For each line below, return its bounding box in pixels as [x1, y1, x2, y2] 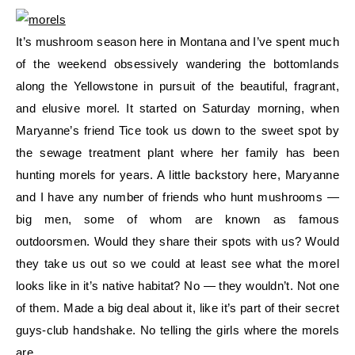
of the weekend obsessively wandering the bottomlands [16, 57, 339, 71]
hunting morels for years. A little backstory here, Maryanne [16, 168, 339, 181]
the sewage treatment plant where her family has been [16, 146, 339, 159]
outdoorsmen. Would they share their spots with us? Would [16, 235, 339, 248]
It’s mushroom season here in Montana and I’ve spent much [16, 35, 339, 48]
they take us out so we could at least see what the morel [16, 257, 339, 270]
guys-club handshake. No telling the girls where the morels [16, 323, 339, 337]
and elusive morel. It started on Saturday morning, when [16, 101, 339, 115]
